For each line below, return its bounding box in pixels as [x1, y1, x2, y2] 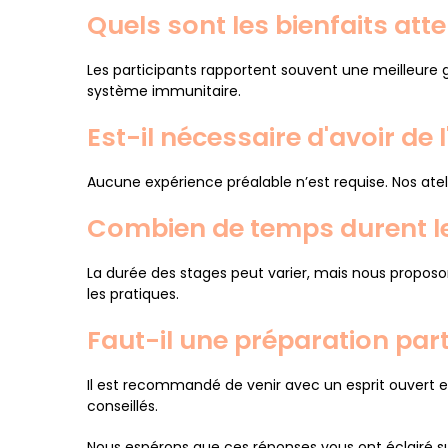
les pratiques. [87, 284, 179, 304]
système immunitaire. [87, 81, 241, 101]
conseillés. [87, 396, 158, 416]
